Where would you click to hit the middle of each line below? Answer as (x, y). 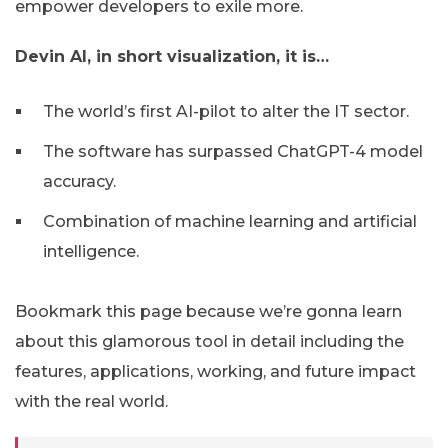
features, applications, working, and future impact (215, 371)
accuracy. (79, 181)
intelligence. (91, 251)
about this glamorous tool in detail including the (209, 341)
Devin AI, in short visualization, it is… (172, 56)
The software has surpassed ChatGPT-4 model (233, 151)
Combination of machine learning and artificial (230, 221)
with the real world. (91, 401)
